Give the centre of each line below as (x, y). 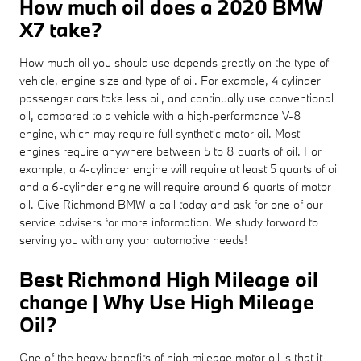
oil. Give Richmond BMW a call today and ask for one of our (171, 204)
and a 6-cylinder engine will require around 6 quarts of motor (175, 186)
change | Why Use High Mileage (167, 301)
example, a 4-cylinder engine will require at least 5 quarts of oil (179, 168)
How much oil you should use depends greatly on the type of (174, 62)
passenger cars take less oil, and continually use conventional (176, 98)
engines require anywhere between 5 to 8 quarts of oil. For (170, 151)
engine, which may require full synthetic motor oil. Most (160, 133)
